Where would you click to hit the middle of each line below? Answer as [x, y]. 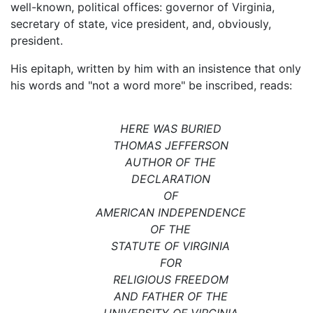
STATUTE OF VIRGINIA [170, 246]
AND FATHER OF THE [170, 297]
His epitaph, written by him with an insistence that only [156, 69]
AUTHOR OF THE [170, 162]
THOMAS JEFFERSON [170, 146]
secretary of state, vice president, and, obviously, [141, 24]
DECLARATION [170, 179]
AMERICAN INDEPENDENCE [170, 213]
